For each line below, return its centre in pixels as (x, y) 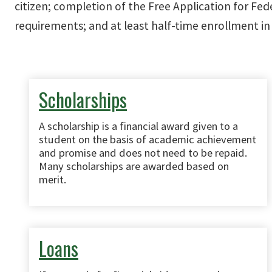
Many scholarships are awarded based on (134, 166)
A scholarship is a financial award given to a (138, 126)
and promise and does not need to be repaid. (143, 153)
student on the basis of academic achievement (148, 139)
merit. (53, 179)
